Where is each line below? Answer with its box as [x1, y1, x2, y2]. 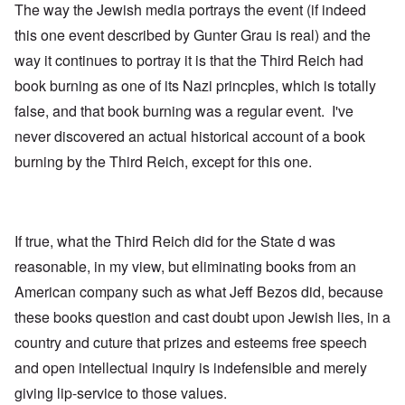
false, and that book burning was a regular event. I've [14, 100, 353, 122]
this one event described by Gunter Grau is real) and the [14, 24, 371, 46]
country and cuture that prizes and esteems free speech [14, 332, 367, 353]
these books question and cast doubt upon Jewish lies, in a [14, 306, 391, 328]
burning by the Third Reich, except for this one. [14, 151, 312, 173]
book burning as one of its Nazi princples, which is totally [14, 75, 376, 97]
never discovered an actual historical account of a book [14, 126, 365, 147]
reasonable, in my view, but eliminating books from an [14, 256, 356, 278]
